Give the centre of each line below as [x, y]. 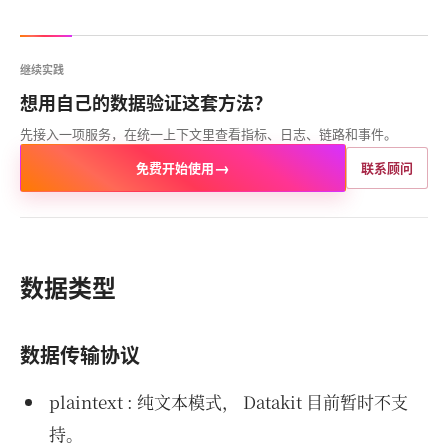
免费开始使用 [175, 167]
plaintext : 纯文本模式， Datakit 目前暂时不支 [228, 401]
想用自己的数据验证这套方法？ [146, 103]
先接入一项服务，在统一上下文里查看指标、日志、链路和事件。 [208, 133]
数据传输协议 [80, 354]
